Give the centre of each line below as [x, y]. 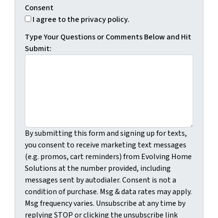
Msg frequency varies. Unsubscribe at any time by [105, 203]
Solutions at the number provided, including [98, 168]
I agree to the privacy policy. [81, 19]
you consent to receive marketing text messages [106, 145]
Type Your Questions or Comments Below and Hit [108, 37]
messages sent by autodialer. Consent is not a [100, 180]
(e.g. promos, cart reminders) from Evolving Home [108, 156]
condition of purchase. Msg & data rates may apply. [108, 191]
